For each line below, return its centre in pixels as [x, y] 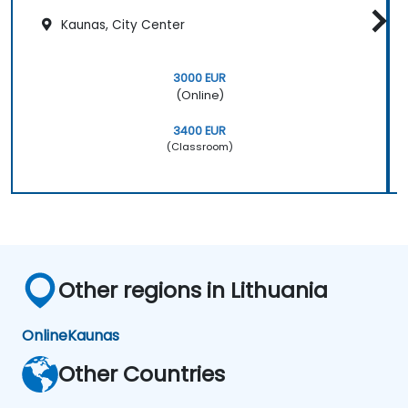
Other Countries [142, 374]
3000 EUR [199, 78]
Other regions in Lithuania [193, 291]
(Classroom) [199, 147]
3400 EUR [199, 131]
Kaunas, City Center [121, 25]
